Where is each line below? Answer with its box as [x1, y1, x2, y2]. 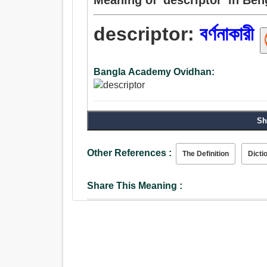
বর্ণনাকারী [200, 23, 254, 45]
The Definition [182, 150, 229, 159]
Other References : [87, 148, 172, 159]
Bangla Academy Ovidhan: [94, 67, 215, 77]
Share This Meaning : [87, 181, 183, 191]
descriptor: [94, 23, 200, 45]
